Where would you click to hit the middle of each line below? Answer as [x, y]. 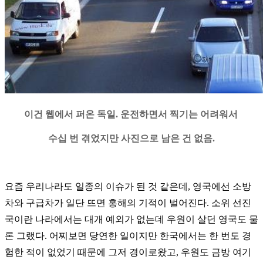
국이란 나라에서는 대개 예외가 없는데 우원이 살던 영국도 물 [131, 220]
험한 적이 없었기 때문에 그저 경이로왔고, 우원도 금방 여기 [128, 252]
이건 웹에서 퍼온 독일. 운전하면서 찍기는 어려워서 [131, 114]
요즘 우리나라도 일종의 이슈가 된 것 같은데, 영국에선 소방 [128, 187]
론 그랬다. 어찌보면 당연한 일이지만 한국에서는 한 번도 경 [128, 236]
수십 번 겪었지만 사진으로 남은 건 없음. [131, 139]
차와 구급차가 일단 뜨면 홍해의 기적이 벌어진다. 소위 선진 [128, 203]
